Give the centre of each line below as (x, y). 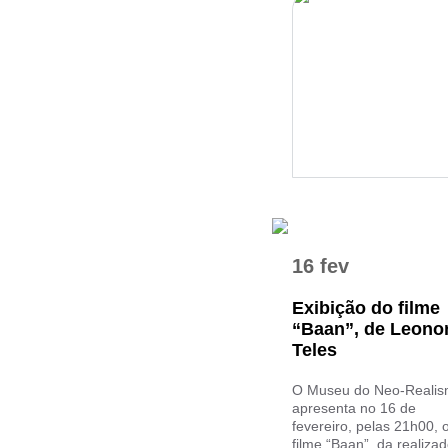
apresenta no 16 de (354, 408)
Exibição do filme (366, 308)
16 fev (320, 266)
